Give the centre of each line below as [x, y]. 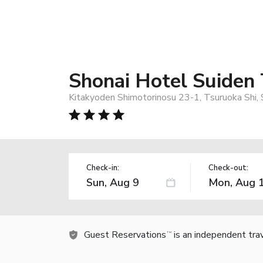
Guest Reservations [125, 235]
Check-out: [228, 168]
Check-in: [103, 168]
